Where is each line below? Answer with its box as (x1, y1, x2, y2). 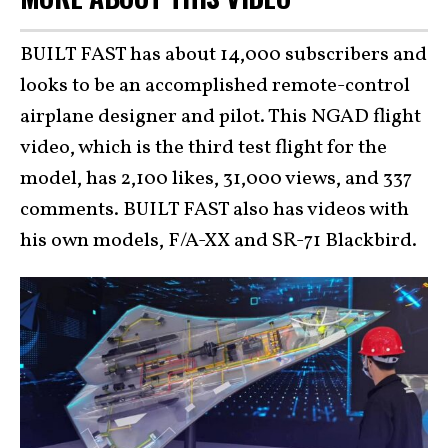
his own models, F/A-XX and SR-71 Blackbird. (20, 226, 417, 255)
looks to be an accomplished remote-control (20, 71, 410, 100)
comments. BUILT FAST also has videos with (20, 195, 409, 224)
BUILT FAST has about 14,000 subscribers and (20, 40, 427, 69)
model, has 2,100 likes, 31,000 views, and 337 (20, 164, 412, 193)
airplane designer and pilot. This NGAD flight (20, 102, 421, 131)
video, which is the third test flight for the (20, 133, 387, 162)
